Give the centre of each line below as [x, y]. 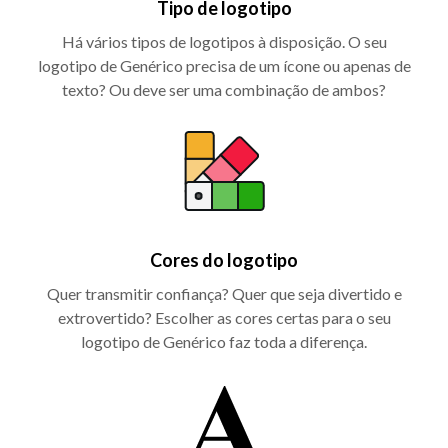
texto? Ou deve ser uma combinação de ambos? [224, 89]
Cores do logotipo [224, 259]
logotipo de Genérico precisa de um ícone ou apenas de [224, 65]
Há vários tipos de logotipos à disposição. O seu [224, 41]
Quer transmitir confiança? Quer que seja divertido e [224, 293]
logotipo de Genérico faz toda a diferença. [224, 341]
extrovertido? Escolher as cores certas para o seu [224, 317]
